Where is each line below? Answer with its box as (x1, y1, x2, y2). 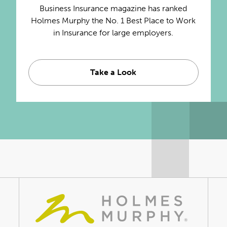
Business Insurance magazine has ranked (40, 3, 187, 13)
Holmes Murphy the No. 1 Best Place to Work (31, 15, 196, 25)
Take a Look (90, 67, 137, 77)
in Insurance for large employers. (53, 27, 174, 37)
